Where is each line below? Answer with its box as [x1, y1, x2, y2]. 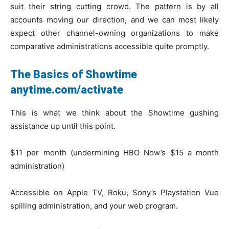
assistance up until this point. [10, 121, 116, 131]
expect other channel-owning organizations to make [10, 28, 219, 38]
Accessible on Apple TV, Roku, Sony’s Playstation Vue [10, 188, 219, 197]
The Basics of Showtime [10, 68, 137, 81]
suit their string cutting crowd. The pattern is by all [10, 2, 219, 11]
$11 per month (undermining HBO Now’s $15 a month [10, 148, 219, 157]
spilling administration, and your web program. [10, 201, 178, 211]
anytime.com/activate [10, 83, 123, 96]
